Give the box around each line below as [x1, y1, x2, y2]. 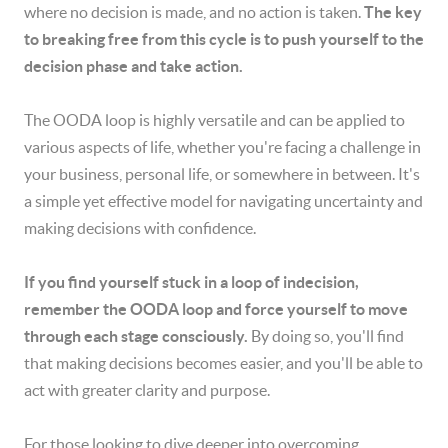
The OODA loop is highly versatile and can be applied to [24, 111, 405, 129]
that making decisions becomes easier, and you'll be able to [24, 354, 423, 372]
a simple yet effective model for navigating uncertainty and [24, 192, 423, 210]
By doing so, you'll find [248, 327, 404, 345]
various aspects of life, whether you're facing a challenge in [24, 138, 421, 156]
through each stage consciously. [24, 327, 248, 345]
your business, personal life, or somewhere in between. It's [24, 165, 420, 183]
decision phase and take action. [24, 57, 243, 75]
